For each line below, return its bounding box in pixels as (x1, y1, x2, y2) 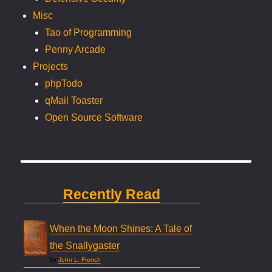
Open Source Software (45, 112, 143, 123)
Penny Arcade (45, 44, 106, 55)
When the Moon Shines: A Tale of (50, 223, 192, 234)
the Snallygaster (50, 240, 120, 251)
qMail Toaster (45, 95, 103, 106)
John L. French (58, 256, 101, 263)
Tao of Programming (45, 27, 132, 38)
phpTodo (45, 78, 83, 89)
